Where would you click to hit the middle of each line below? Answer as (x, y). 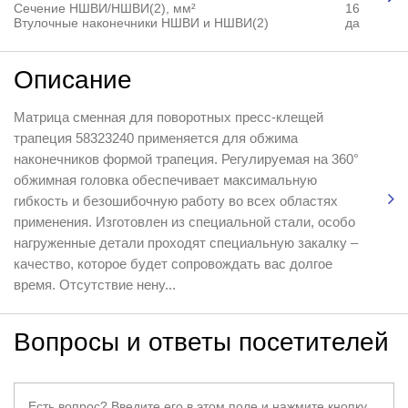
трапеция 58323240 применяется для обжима (155, 138)
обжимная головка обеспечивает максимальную (165, 179)
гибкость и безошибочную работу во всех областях (175, 200)
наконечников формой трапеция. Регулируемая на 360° (186, 158)
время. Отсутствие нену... (94, 284)
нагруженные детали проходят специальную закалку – (185, 242)
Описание (72, 79)
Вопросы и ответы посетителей (201, 342)
